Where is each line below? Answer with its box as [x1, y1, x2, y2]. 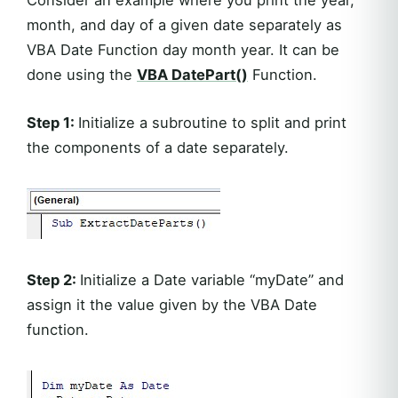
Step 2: [27, 270, 80, 289]
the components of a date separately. [27, 138, 289, 156]
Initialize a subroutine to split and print [78, 113, 346, 131]
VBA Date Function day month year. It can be [27, 40, 339, 59]
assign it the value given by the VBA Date [27, 295, 317, 314]
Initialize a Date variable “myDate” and [80, 270, 344, 289]
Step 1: [27, 113, 78, 131]
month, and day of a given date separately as [27, 15, 342, 34]
